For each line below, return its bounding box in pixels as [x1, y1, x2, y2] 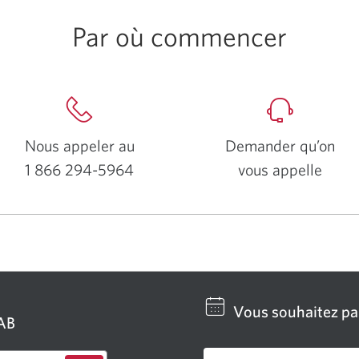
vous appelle [237, 160, 322, 179]
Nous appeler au [24, 136, 135, 155]
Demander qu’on [224, 136, 335, 155]
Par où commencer [72, 20, 287, 52]
